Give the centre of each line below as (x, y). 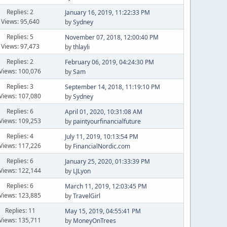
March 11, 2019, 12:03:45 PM (106, 186)
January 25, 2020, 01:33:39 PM (107, 161)
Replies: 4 (20, 136)
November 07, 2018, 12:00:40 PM (111, 37)
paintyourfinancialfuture (107, 121)
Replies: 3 (20, 86)
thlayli (81, 47)
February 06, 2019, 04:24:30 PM (109, 62)
